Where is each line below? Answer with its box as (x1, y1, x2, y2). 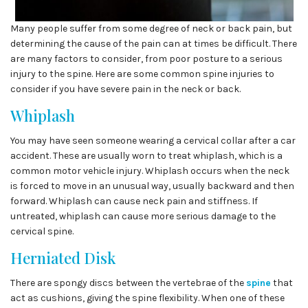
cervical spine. (10, 225, 74, 237)
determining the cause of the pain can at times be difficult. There (10, 38, 297, 49)
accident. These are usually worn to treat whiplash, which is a (10, 150, 283, 162)
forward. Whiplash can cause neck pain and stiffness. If (10, 195, 258, 207)
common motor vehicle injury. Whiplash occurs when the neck (10, 165, 289, 177)
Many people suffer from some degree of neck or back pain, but (10, 23, 292, 34)
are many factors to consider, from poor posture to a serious (10, 53, 283, 65)
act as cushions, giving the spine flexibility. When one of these (10, 292, 285, 304)
